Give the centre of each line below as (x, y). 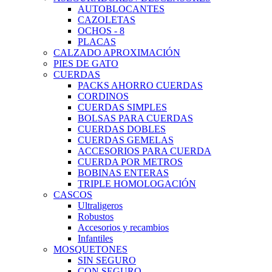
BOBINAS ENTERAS (123, 173)
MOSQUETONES (90, 249)
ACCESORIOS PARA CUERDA (144, 151)
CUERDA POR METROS (130, 162)
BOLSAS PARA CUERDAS (135, 118)
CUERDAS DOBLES (122, 129)
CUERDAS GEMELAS (126, 140)
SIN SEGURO (107, 260)
